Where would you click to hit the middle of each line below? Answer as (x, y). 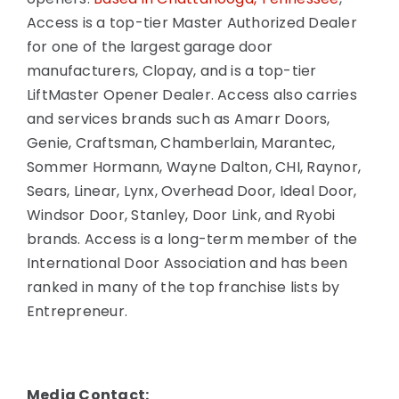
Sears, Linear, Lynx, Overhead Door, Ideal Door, (192, 191)
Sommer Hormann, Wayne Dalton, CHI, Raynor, (194, 167)
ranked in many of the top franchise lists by (183, 288)
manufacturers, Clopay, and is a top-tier (172, 71)
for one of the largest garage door (150, 47)
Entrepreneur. (77, 312)
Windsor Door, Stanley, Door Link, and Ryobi (181, 216)
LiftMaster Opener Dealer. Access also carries (192, 95)
